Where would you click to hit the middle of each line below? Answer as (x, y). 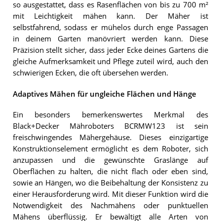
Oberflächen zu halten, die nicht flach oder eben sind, (110, 171)
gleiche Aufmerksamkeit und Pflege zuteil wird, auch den (110, 62)
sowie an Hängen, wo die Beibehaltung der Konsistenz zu (110, 183)
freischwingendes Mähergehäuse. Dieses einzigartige (110, 137)
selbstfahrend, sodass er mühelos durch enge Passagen (110, 28)
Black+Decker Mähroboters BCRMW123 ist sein (110, 126)
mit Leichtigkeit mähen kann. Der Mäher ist (110, 16)
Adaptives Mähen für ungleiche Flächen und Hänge (104, 94)
